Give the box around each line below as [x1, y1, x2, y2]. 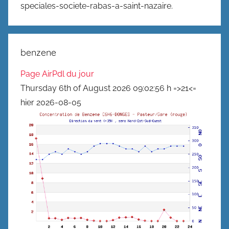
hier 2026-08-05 [20, 97, 81, 107]
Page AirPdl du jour [20, 68, 94, 79]
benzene [20, 46, 56, 58]
